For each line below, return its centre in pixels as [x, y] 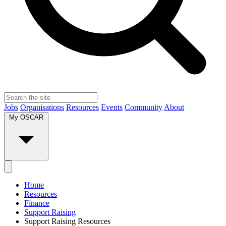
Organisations [42, 107]
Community [144, 107]
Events [112, 107]
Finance [37, 203]
